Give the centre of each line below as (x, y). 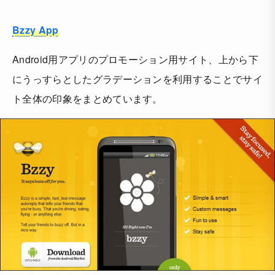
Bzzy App (36, 30)
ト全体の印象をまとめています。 (87, 99)
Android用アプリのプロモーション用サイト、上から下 (135, 60)
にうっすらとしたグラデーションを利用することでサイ (137, 79)
